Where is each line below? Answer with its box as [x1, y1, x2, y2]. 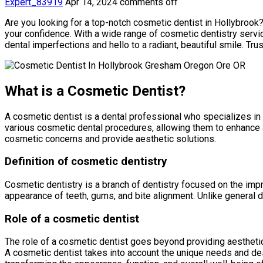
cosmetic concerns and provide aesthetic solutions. [5, 133, 216, 144]
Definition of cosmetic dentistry [5, 155, 167, 168]
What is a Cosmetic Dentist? [5, 82, 186, 99]
